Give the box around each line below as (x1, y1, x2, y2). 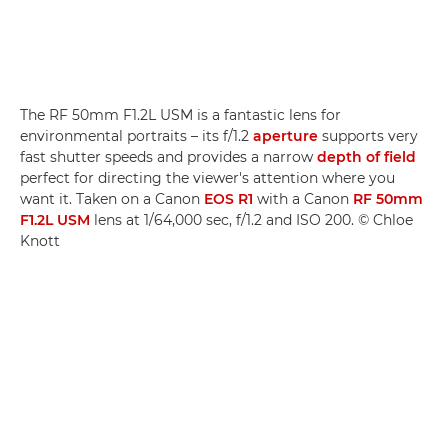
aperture (253, 127, 318, 146)
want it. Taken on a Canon (20, 190, 204, 209)
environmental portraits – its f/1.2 (20, 127, 253, 146)
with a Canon (253, 190, 353, 209)
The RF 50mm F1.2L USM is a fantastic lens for (20, 106, 341, 125)
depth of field (317, 148, 416, 167)
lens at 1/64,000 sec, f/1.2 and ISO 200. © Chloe (90, 211, 413, 230)
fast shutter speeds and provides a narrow (20, 148, 317, 167)
